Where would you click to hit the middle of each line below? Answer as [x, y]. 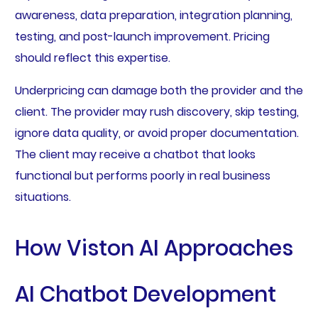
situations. [43, 197]
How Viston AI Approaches [154, 248]
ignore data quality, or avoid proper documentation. [157, 133]
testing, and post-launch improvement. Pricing [142, 36]
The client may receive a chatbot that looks [135, 154]
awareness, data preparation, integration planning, [153, 15]
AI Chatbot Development [145, 294]
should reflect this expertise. [92, 57]
